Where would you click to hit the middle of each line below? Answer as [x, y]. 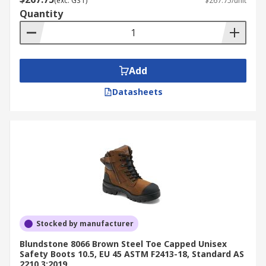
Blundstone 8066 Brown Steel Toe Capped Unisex [123, 244]
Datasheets [137, 92]
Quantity [41, 14]
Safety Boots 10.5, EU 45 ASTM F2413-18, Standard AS [132, 254]
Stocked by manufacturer [85, 224]
